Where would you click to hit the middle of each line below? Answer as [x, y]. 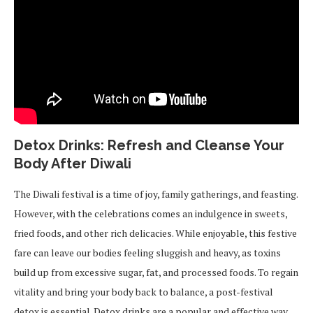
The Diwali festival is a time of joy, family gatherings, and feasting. [156, 194]
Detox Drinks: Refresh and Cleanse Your [149, 146]
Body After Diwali [73, 164]
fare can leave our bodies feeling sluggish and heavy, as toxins [147, 253]
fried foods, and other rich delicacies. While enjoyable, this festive [155, 233]
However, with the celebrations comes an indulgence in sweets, [151, 214]
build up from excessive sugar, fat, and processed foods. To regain [156, 272]
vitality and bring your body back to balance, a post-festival [144, 292]
